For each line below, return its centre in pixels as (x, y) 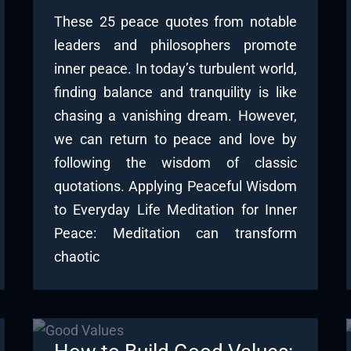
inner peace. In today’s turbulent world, (175, 68)
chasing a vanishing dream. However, (175, 115)
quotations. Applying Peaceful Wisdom (175, 186)
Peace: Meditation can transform (175, 233)
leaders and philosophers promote (175, 45)
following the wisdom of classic (175, 162)
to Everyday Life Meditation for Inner (175, 209)
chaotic (76, 256)
